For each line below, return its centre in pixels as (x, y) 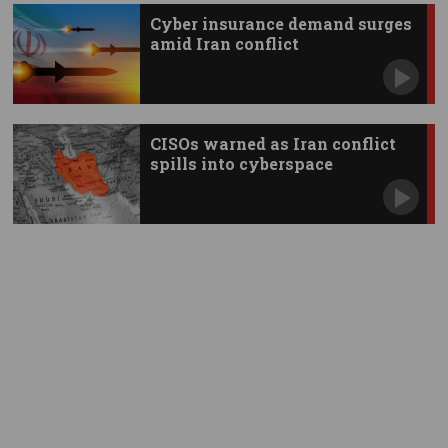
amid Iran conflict (224, 44)
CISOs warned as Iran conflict (272, 144)
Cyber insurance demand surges (280, 24)
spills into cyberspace (241, 164)
